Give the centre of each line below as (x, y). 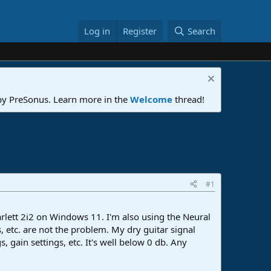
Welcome (151, 99)
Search (201, 31)
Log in (97, 31)
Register (140, 31)
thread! (188, 99)
